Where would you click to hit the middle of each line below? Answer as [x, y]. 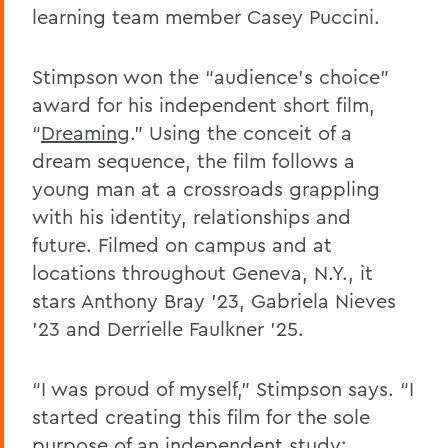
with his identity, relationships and [191, 216]
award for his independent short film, [203, 104]
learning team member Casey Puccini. [206, 16]
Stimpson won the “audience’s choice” [210, 76]
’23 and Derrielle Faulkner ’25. [168, 328]
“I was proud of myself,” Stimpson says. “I [223, 388]
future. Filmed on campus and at [182, 244]
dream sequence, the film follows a [193, 160]
